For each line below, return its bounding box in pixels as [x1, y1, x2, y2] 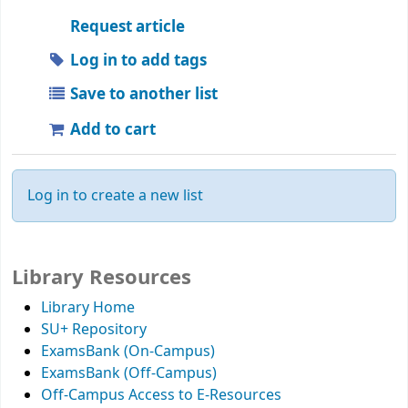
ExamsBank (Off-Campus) [41, 362, 217, 385]
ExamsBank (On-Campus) [41, 341, 215, 363]
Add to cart [66, 117, 157, 141]
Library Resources [12, 263, 191, 293]
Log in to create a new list [27, 185, 203, 208]
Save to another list [66, 82, 219, 106]
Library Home [41, 297, 135, 320]
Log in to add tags [66, 48, 208, 72]
